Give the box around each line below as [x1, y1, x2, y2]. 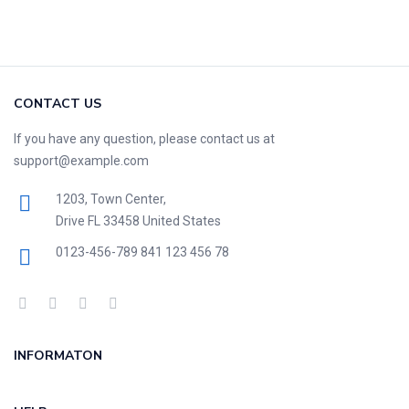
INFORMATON [14, 347, 102, 365]
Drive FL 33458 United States [55, 214, 221, 229]
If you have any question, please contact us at [14, 131, 275, 147]
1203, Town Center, [55, 192, 166, 207]
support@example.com [14, 153, 149, 169]
